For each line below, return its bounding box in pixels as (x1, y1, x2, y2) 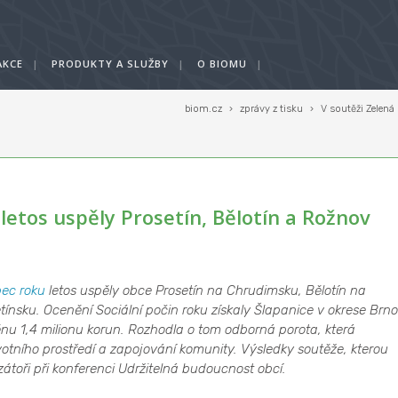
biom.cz (185, 103, 222, 115)
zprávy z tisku (240, 103, 303, 115)
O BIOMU (197, 57, 247, 70)
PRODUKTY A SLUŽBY (52, 57, 169, 70)
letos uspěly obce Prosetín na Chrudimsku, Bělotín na (44, 283, 366, 298)
